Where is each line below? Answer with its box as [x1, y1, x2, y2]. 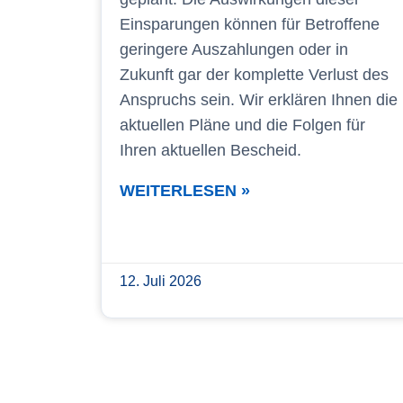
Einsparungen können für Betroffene [120, 14, 380, 33]
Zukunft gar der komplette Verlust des [120, 65, 389, 84]
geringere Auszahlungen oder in [120, 40, 348, 58]
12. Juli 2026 [120, 273, 201, 289]
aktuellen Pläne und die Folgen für [120, 115, 365, 134]
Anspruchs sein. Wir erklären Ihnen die [120, 90, 398, 109]
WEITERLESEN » [120, 181, 250, 200]
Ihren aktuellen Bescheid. [120, 140, 301, 159]
